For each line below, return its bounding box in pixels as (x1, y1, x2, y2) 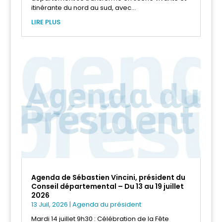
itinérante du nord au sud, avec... (31, 2, 136, 12)
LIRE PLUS (31, 17, 60, 27)
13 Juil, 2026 (31, 200, 68, 210)
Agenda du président (72, 200, 141, 210)
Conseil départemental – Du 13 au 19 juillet (31, 181, 184, 192)
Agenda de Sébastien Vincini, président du (31, 172, 185, 183)
